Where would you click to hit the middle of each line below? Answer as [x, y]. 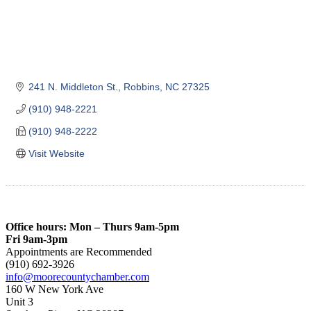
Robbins [141, 86]
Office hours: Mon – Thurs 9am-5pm [92, 226]
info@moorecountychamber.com [77, 276]
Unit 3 [19, 301]
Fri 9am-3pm [36, 239]
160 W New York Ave [54, 289]
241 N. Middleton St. [73, 86]
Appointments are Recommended [79, 251]
